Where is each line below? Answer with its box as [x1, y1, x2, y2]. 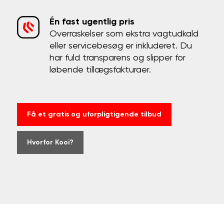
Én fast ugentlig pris [49, 17, 135, 26]
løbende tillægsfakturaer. [49, 65, 151, 74]
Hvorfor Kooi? [27, 139, 74, 146]
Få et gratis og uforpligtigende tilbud [27, 111, 162, 118]
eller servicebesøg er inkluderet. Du [49, 41, 192, 50]
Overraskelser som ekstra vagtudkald [49, 29, 199, 38]
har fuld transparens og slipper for [49, 53, 186, 62]
